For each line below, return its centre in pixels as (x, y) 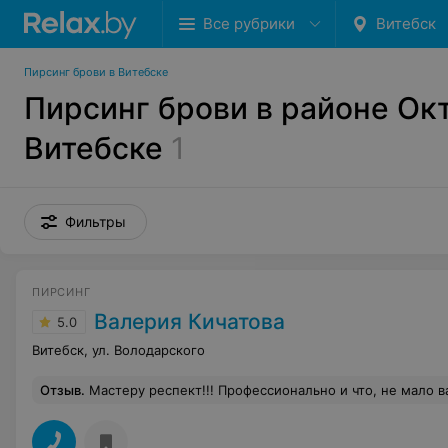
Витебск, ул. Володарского (118, 350)
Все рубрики (249, 23)
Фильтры (95, 221)
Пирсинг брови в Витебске (96, 72)
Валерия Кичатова (189, 321)
